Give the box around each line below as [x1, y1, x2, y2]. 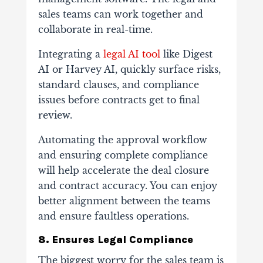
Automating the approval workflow [38, 134, 207, 146]
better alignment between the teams [38, 195, 210, 207]
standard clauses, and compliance [38, 79, 199, 91]
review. [38, 109, 72, 122]
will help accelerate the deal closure [38, 164, 209, 177]
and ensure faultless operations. [38, 210, 189, 222]
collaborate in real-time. [38, 23, 153, 36]
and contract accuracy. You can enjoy [38, 180, 217, 192]
